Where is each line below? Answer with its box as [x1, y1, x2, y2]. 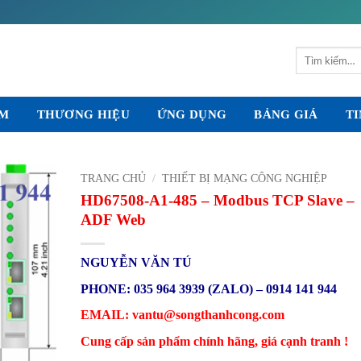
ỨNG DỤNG [156, 108, 227, 121]
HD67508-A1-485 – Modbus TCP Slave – [80, 191, 355, 209]
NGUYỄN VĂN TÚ [80, 255, 192, 269]
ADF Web [80, 210, 146, 228]
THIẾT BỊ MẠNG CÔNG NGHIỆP [161, 172, 327, 185]
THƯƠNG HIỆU [36, 108, 130, 121]
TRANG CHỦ [80, 172, 146, 185]
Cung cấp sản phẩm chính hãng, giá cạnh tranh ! [80, 334, 348, 349]
